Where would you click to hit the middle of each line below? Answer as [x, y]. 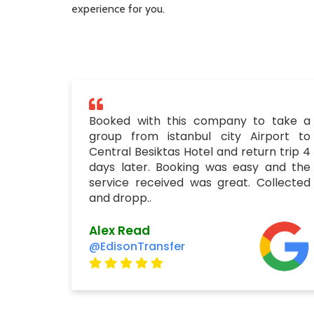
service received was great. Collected [200, 183]
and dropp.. [120, 198]
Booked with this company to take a [200, 121]
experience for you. [118, 9]
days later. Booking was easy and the [200, 167]
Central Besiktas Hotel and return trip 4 [200, 152]
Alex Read [120, 230]
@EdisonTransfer [137, 246]
